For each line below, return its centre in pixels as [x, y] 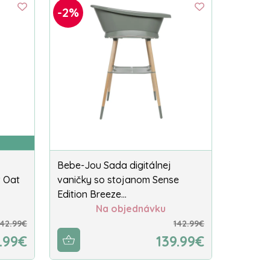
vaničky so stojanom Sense [118, 180]
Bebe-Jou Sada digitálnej [114, 165]
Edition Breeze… [92, 194]
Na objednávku [131, 209]
